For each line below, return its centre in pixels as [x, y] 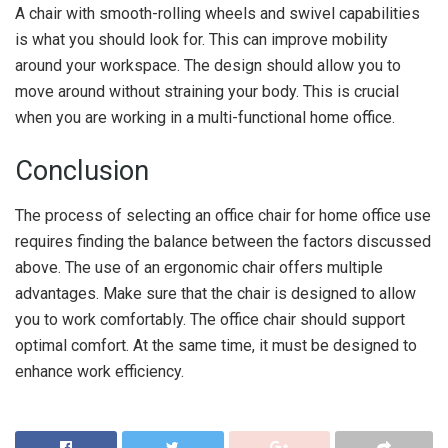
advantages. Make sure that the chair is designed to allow [215, 293]
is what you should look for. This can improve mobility [201, 39]
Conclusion [82, 171]
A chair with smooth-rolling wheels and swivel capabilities [217, 13]
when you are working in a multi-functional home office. [205, 117]
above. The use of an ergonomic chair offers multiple [199, 267]
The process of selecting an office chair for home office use [223, 215]
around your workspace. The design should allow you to [208, 65]
